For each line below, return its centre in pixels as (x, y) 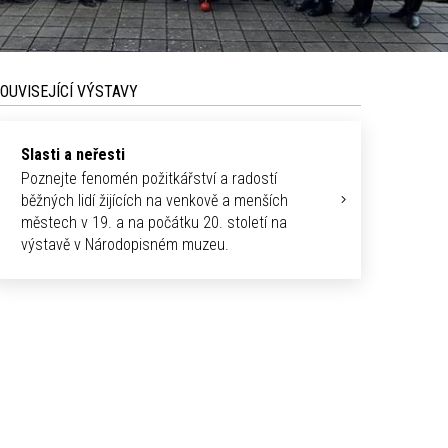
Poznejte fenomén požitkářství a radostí (149, 179)
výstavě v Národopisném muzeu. (125, 245)
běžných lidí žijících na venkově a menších (154, 201)
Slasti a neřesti (73, 155)
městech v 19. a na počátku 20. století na (154, 223)
